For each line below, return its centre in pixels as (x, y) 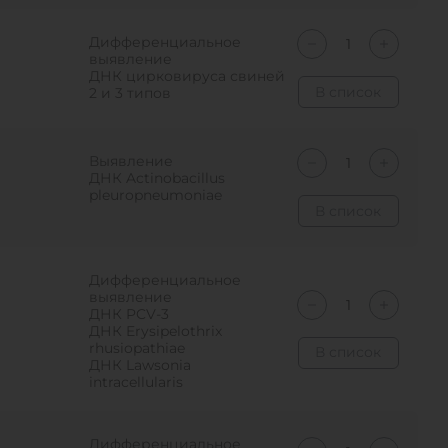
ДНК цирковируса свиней (187, 76)
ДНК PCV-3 (129, 314)
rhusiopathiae (137, 348)
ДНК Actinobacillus (157, 178)
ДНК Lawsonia (140, 365)
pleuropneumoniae (156, 195)
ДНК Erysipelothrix (156, 331)
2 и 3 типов (130, 93)
